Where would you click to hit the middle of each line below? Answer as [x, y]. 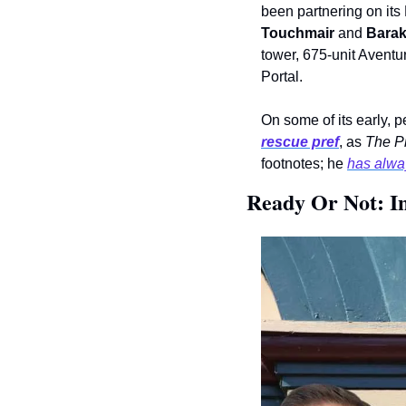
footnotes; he [304, 164]
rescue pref [300, 142]
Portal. [284, 77]
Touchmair [298, 34]
